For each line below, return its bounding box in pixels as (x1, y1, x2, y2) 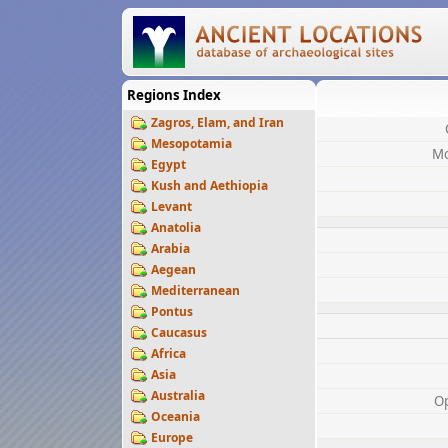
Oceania (151, 408, 200, 425)
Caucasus (151, 324, 207, 341)
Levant (151, 198, 192, 215)
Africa (151, 345, 186, 362)
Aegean (151, 261, 196, 278)
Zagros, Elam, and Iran (151, 114, 284, 131)
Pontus (151, 303, 193, 320)
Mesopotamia (151, 135, 232, 152)
